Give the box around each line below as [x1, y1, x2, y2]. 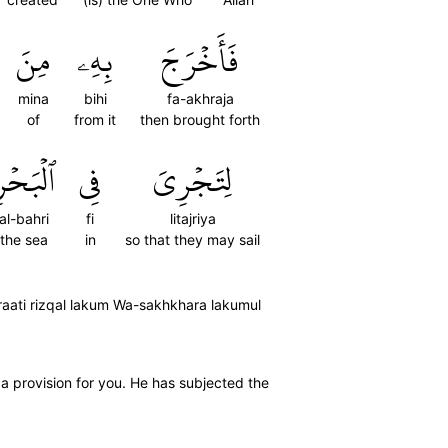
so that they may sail [125, 231, 260, 248]
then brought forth [140, 111, 260, 128]
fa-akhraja [166, 90, 234, 107]
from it [74, 111, 116, 128]
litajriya [169, 210, 216, 227]
